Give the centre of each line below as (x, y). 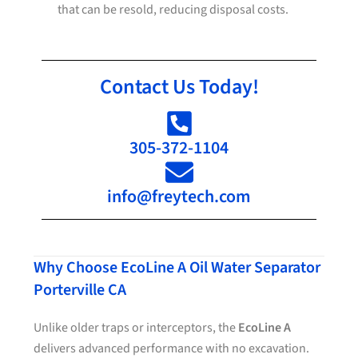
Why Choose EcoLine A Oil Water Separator (177, 268)
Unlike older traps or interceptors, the (136, 328)
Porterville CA (80, 290)
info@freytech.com (179, 197)
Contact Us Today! (179, 87)
